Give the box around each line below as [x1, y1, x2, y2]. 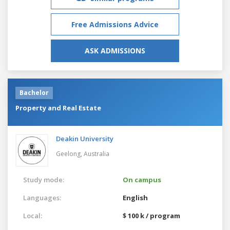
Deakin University [56, 133, 113, 143]
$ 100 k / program [123, 210, 180, 220]
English [123, 193, 148, 202]
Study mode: [23, 175, 64, 184]
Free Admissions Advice [71, 19, 159, 29]
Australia [84, 149, 109, 158]
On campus [123, 175, 161, 184]
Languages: [23, 193, 61, 202]
